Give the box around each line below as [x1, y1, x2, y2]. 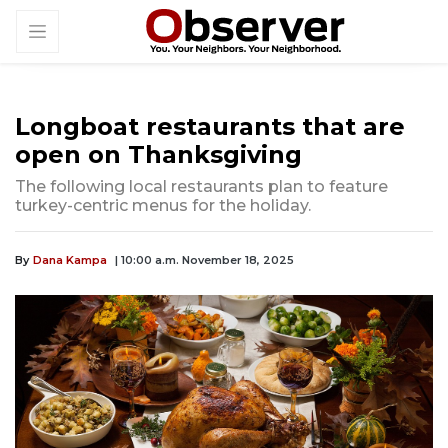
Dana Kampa [33, 253, 107, 268]
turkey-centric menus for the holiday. [15, 196, 311, 216]
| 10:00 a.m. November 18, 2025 [115, 253, 294, 268]
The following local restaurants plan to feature [15, 177, 388, 197]
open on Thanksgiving [15, 140, 302, 170]
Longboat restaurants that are [15, 112, 405, 142]
